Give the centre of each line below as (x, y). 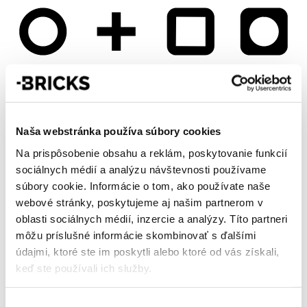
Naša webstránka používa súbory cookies (119, 131)
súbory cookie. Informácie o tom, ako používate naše (143, 186)
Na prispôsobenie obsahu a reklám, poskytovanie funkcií (151, 153)
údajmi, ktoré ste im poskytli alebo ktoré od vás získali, (148, 251)
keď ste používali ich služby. (84, 268)
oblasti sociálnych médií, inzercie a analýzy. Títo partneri (152, 219)
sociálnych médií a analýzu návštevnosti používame (141, 169)
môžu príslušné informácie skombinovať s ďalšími (136, 235)
